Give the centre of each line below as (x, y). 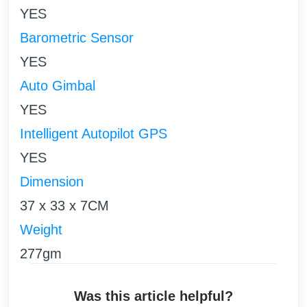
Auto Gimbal (58, 86)
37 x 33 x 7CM (64, 206)
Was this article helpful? (153, 296)
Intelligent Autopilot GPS (94, 134)
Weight (41, 230)
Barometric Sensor (77, 38)
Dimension (52, 182)
